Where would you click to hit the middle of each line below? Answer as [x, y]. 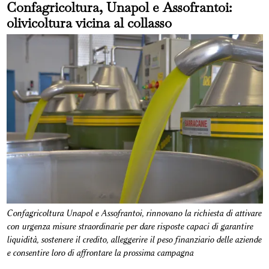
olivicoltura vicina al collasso [89, 23]
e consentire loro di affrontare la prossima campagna [100, 253]
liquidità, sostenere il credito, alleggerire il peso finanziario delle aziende [134, 240]
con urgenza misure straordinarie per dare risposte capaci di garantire [129, 227]
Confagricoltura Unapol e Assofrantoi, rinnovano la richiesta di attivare [134, 214]
